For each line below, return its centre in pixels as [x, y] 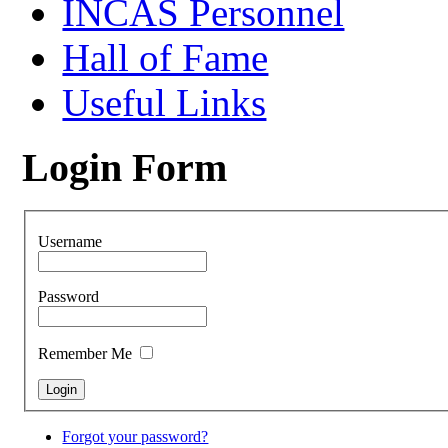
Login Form [125, 167]
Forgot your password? [135, 437]
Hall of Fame [165, 58]
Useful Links [164, 103]
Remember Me [87, 354]
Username [70, 242]
